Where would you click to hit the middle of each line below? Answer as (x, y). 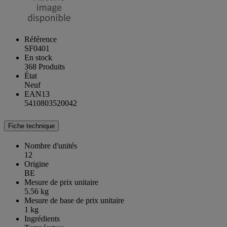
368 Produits (45, 66)
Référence (41, 39)
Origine (36, 164)
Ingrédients (42, 219)
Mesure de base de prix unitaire (74, 201)
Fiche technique (31, 126)
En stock (38, 57)
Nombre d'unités (51, 146)
